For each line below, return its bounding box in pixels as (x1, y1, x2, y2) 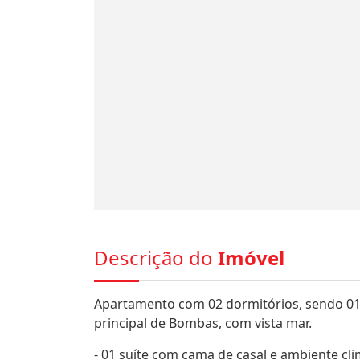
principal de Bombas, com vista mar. (94, 314, 312, 332)
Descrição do (94, 244, 218, 271)
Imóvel (218, 244, 284, 271)
